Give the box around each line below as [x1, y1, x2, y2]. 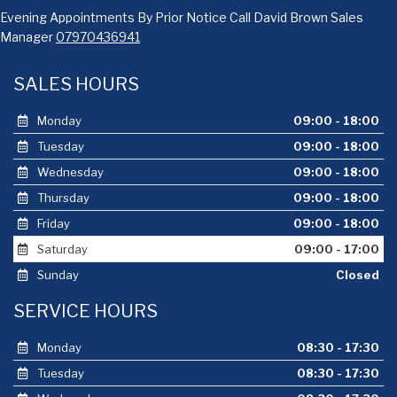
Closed [336, 268, 380, 282]
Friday [34, 216, 70, 230]
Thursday [34, 191, 90, 205]
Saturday [34, 242, 88, 256]
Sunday [34, 268, 79, 282]
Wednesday [34, 165, 104, 179]
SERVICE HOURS [13, 300, 158, 322]
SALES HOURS [13, 73, 139, 95]
